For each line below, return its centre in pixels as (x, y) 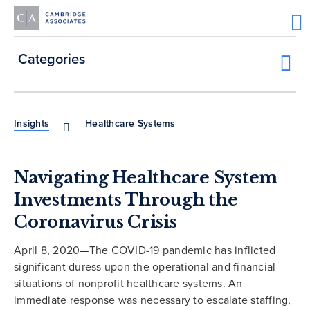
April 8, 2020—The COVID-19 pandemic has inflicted (145, 250)
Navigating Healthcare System (146, 178)
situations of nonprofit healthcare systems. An (128, 283)
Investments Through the (126, 200)
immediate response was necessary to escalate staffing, (153, 300)
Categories (52, 59)
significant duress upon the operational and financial (145, 267)
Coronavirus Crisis (95, 222)
